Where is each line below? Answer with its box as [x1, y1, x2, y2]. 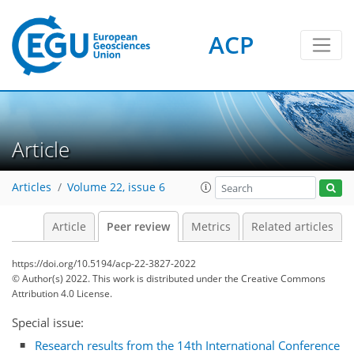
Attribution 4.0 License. [12, 287, 112, 300]
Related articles [251, 220, 333, 234]
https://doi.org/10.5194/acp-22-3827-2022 [12, 257, 196, 270]
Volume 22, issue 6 [67, 180, 165, 195]
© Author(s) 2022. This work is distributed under [12, 272, 224, 285]
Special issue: [12, 314, 84, 330]
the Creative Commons [224, 272, 326, 285]
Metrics [190, 220, 231, 234]
